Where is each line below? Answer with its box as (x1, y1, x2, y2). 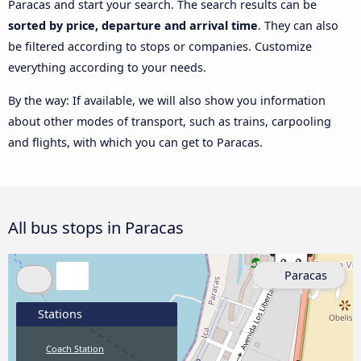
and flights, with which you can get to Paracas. (8, 134, 263, 150)
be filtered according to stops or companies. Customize (8, 39, 312, 55)
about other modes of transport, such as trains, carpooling (8, 113, 331, 129)
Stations (35, 305, 82, 322)
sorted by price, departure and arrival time (8, 18, 258, 34)
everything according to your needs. (8, 60, 206, 76)
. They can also (258, 18, 338, 34)
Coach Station (46, 342, 105, 355)
